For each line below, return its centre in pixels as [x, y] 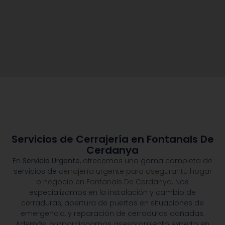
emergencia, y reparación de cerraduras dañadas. [113, 214]
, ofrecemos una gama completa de [146, 161]
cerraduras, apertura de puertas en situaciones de [113, 203]
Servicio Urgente [51, 161]
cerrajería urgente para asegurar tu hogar [135, 172]
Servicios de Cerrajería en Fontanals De [113, 139]
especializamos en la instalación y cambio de [113, 193]
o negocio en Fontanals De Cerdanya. [105, 182]
